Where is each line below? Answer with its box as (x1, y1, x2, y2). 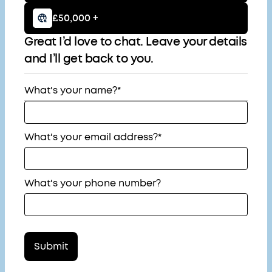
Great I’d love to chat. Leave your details (24, 36, 247, 48)
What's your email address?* (24, 132, 161, 142)
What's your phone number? (24, 178, 161, 188)
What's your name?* (24, 86, 121, 95)
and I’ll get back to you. (24, 53, 154, 65)
